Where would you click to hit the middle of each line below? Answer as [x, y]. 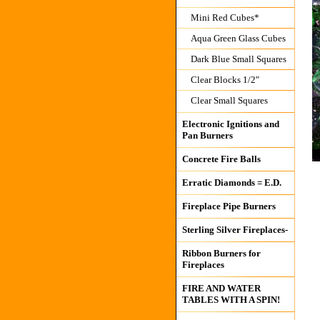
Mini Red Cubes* [225, 17]
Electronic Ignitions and [230, 124]
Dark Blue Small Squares [238, 59]
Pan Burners [207, 135]
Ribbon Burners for [221, 253]
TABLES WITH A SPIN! [231, 300]
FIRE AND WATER [221, 288]
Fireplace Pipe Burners [229, 206]
